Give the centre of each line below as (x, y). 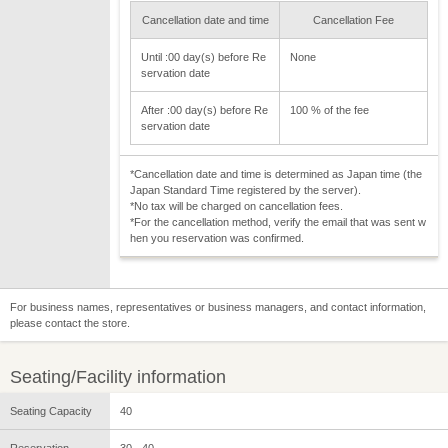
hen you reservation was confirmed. (217, 238)
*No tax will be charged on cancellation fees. (236, 206)
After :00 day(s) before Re (204, 110)
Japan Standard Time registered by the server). (245, 190)
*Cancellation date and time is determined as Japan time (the (276, 174)
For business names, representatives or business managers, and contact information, (218, 307)
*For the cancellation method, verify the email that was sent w (278, 222)
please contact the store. (70, 323)
